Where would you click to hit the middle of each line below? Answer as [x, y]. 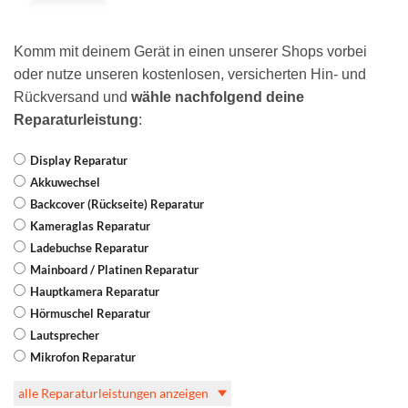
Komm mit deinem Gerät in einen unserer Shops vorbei [190, 52]
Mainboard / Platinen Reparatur [114, 269]
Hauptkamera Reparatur [95, 291]
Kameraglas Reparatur [90, 225]
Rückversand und [72, 97]
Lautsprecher [65, 335]
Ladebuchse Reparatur [89, 247]
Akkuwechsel [65, 182]
